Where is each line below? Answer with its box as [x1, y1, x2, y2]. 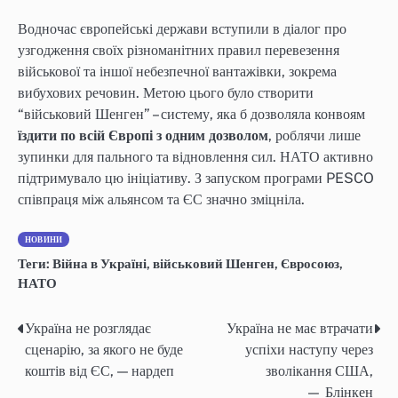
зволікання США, [266, 362, 373, 379]
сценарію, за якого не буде [25, 340, 183, 358]
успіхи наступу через [245, 340, 373, 358]
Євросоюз [281, 256, 339, 272]
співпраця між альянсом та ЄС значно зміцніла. [18, 191, 305, 209]
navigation [17, 352, 116, 378]
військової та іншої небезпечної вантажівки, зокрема [18, 63, 337, 81]
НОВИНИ [25, 235, 63, 245]
